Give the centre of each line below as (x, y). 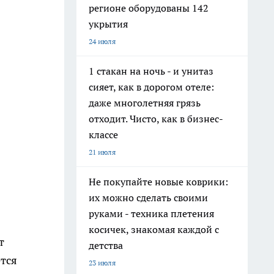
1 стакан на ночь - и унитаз (151, 71)
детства (106, 245)
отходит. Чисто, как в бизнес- (156, 119)
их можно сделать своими (148, 198)
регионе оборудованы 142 (149, 8)
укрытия (108, 24)
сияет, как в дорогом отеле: (151, 87)
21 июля (102, 152)
